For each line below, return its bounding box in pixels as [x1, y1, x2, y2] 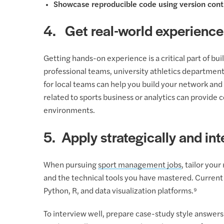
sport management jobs [98, 161, 181, 169]
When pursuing [43, 161, 98, 169]
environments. [43, 107, 95, 115]
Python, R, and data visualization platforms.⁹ [43, 187, 197, 195]
